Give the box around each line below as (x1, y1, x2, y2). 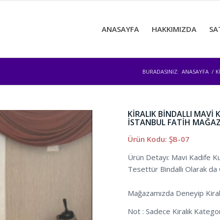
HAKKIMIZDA (152, 24, 196, 34)
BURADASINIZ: (142, 68, 179, 75)
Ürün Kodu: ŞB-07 (128, 134, 190, 144)
